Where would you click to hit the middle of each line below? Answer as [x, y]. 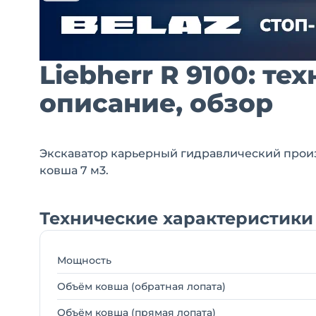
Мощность [84, 260]
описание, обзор [156, 103]
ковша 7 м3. [74, 170]
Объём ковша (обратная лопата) [141, 286]
